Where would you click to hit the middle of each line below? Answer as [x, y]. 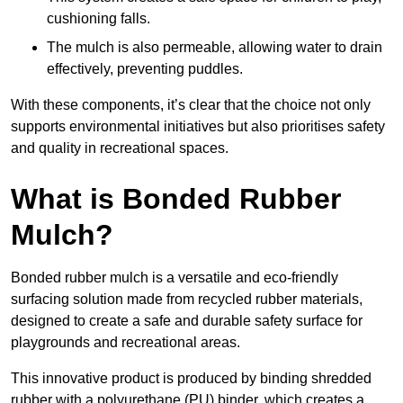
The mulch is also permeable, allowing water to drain [215, 48]
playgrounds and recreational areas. [125, 343]
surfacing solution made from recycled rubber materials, [187, 300]
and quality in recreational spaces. [120, 148]
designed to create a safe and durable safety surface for [187, 321]
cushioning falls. [99, 19]
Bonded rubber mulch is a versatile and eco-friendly [175, 278]
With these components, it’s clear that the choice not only [191, 105]
